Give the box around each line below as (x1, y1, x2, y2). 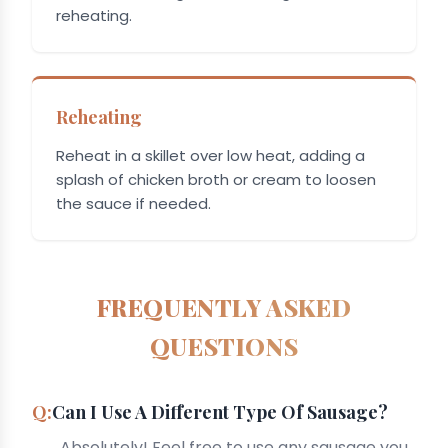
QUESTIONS (149, 329, 299, 362)
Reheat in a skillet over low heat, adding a (56, 144, 365, 166)
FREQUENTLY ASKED (96, 290, 352, 323)
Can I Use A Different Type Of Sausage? (52, 399, 388, 424)
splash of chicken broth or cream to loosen (56, 168, 376, 190)
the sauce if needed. (56, 192, 211, 214)
